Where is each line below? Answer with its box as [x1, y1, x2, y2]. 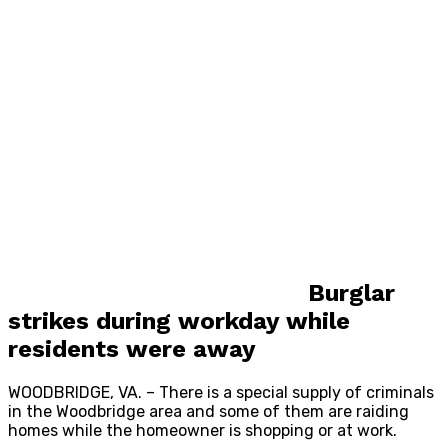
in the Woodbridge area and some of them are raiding [8, 402, 409, 422]
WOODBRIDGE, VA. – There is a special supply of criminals [8, 383, 434, 403]
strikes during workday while [8, 307, 350, 336]
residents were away [8, 335, 256, 364]
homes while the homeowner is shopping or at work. [8, 421, 397, 441]
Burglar [308, 279, 395, 308]
